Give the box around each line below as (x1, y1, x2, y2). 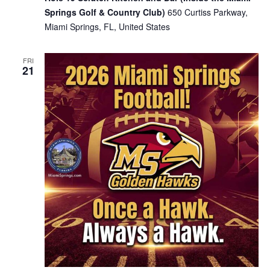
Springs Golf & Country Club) (44, 6, 168, 19)
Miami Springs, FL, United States (44, 20, 170, 33)
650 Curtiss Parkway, (167, 6, 248, 19)
